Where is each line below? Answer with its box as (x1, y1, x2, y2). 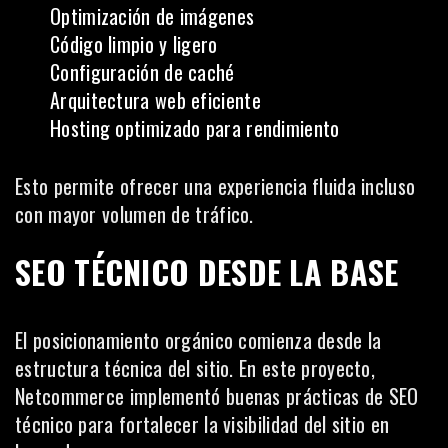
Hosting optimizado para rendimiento (50, 112, 340, 143)
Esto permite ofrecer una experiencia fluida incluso (15, 170, 416, 201)
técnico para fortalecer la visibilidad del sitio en (15, 408, 390, 439)
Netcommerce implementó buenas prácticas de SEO (15, 380, 419, 411)
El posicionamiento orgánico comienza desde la (15, 324, 382, 355)
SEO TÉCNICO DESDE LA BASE (15, 247, 399, 295)
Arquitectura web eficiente (50, 84, 261, 115)
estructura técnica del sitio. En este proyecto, (15, 352, 376, 383)
